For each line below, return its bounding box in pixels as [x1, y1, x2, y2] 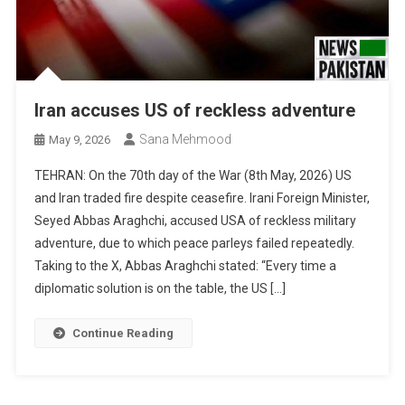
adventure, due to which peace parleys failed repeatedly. [34, 236, 355, 251]
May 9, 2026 [49, 133, 111, 147]
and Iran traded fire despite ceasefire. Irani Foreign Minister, [34, 191, 371, 206]
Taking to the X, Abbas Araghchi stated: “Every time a [34, 259, 337, 274]
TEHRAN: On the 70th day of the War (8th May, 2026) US [34, 168, 353, 184]
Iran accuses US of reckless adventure [34, 99, 356, 122]
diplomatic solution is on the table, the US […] [34, 281, 287, 297]
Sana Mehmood [139, 132, 232, 147]
